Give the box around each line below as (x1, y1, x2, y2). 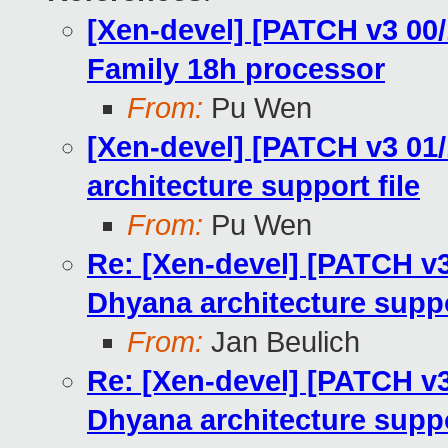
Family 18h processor (87, 53, 385, 86)
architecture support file (87, 170, 420, 203)
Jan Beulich (203, 326, 360, 359)
